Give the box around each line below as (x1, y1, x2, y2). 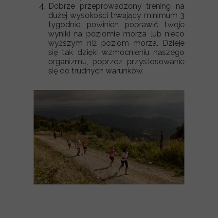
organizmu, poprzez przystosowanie (48, 57, 184, 66)
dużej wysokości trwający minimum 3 (48, 11, 184, 20)
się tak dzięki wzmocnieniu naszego (48, 48, 184, 57)
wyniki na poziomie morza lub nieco (48, 29, 184, 38)
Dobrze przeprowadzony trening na (48, 1, 184, 11)
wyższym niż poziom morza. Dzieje (48, 38, 184, 48)
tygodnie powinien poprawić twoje (48, 20, 184, 29)
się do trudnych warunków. (48, 66, 144, 75)
